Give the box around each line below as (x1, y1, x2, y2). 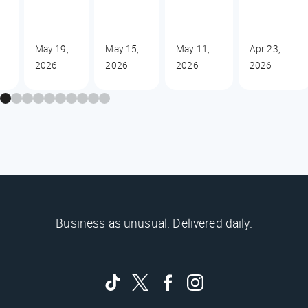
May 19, (34, 42, 69, 55)
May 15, (105, 42, 140, 55)
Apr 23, (249, 42, 280, 55)
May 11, (176, 42, 210, 55)
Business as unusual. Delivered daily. (56, 214, 252, 231)
